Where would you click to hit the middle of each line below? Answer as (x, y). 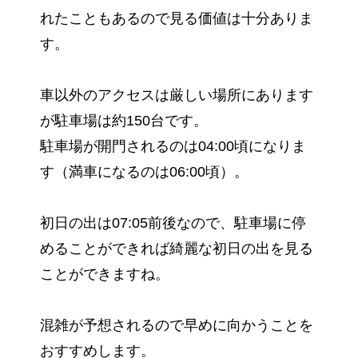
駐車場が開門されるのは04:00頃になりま (173, 147)
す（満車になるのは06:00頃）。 (144, 172)
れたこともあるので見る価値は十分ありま (177, 19)
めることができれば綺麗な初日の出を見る (177, 249)
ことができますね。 (105, 274)
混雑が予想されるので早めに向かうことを (177, 326)
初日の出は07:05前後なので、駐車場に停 (173, 223)
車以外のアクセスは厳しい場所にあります (177, 95)
